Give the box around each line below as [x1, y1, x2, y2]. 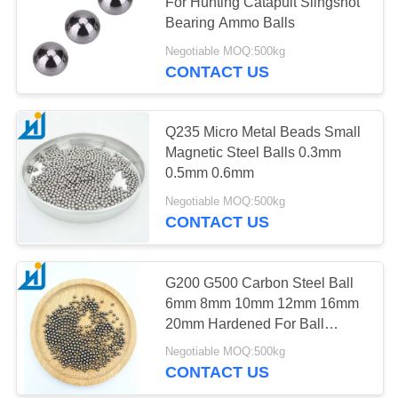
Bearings [165, 336, 223, 352]
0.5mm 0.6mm [165, 165, 255, 181]
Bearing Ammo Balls [165, 15, 296, 31]
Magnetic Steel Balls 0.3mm [165, 145, 342, 161]
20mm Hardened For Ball [165, 315, 325, 331]
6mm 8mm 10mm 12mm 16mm [165, 295, 360, 311]
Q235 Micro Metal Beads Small [165, 124, 362, 140]
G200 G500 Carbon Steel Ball [165, 275, 354, 291]
